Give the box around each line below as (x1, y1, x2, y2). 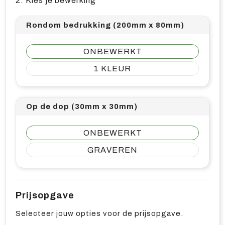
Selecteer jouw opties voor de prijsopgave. (16, 209, 183, 217)
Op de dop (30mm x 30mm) (26, 102, 138, 110)
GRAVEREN (87, 146, 138, 154)
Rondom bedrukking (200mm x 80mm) (26, 21, 184, 29)
